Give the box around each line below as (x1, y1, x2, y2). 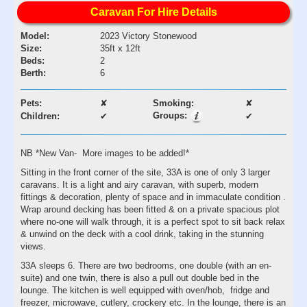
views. (21, 241, 46, 251)
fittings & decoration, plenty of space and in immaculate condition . (21, 191, 286, 202)
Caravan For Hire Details (90, 5, 217, 18)
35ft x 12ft (100, 42, 140, 53)
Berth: (21, 67, 46, 78)
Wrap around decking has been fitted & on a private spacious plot (21, 204, 280, 214)
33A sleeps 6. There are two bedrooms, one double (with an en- (21, 260, 271, 271)
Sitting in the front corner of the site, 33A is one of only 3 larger (21, 167, 270, 177)
